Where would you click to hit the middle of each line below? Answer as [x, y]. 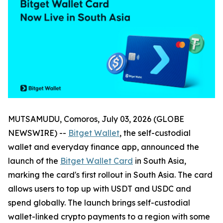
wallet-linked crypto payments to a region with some [109, 217]
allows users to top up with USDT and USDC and [100, 189]
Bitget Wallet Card [97, 161]
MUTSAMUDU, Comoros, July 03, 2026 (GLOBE [96, 119]
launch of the [34, 161]
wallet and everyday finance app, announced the [104, 147]
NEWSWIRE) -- [38, 133]
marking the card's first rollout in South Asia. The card [110, 175]
